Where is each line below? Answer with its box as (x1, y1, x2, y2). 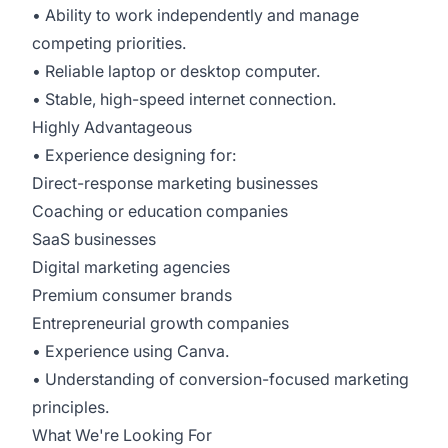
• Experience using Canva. (32, 341, 229, 361)
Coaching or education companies (32, 201, 288, 221)
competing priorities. (32, 33, 186, 53)
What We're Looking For (32, 425, 212, 445)
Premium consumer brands (32, 285, 232, 305)
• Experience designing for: (32, 145, 236, 165)
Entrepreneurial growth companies (32, 313, 289, 333)
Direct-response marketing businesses (32, 173, 318, 193)
